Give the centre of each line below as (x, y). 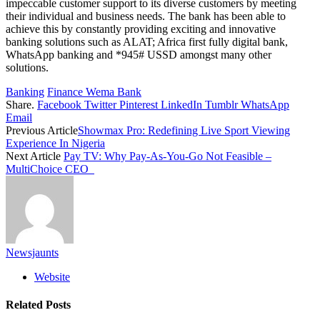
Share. (20, 104)
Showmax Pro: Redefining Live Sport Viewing (184, 130)
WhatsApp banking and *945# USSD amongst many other (139, 54)
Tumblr (221, 104)
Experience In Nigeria (55, 143)
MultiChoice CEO (50, 169)
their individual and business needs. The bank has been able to (146, 16)
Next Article (35, 156)
